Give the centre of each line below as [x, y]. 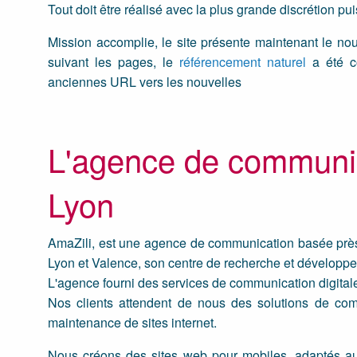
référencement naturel [242, 62]
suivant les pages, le [114, 62]
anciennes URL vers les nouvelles [145, 82]
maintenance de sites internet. [132, 323]
